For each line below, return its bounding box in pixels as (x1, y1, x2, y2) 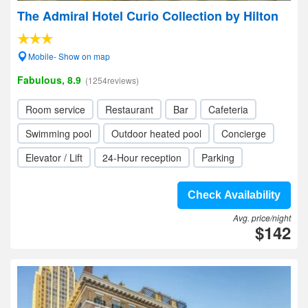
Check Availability (188, 189, 280, 201)
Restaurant (105, 102, 153, 116)
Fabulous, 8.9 (17, 73, 81, 87)
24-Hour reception (102, 151, 181, 164)
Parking (201, 151, 234, 164)
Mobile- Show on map (28, 50, 110, 62)
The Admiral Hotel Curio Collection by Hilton (17, 7, 278, 25)
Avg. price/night (233, 212, 291, 223)
